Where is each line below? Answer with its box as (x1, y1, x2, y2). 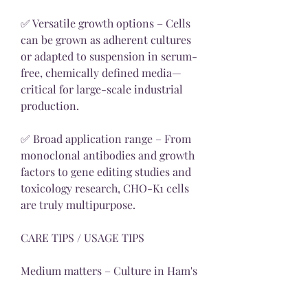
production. (21, 98, 79, 113)
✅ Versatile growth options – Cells (21, 15, 190, 30)
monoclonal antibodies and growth (21, 147, 195, 162)
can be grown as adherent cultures (21, 32, 191, 47)
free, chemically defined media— (21, 65, 181, 80)
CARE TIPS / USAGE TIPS (21, 230, 144, 245)
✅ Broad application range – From (21, 131, 191, 146)
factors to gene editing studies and (21, 164, 191, 179)
